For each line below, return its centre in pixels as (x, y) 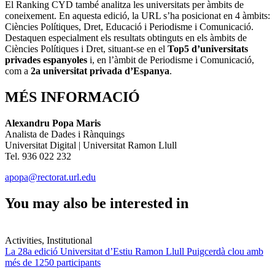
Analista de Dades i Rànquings (65, 134)
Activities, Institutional (48, 240)
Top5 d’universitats (207, 49)
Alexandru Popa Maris (53, 123)
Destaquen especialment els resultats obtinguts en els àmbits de (126, 38)
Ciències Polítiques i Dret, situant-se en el (85, 49)
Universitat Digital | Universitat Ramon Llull (91, 145)
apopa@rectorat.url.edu (50, 177)
